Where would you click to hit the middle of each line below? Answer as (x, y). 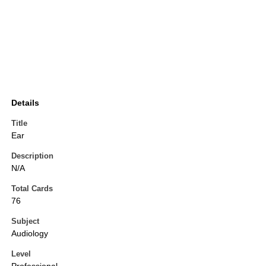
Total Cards (32, 189)
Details (25, 103)
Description (32, 156)
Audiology (30, 234)
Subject (25, 221)
